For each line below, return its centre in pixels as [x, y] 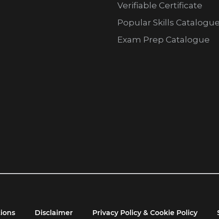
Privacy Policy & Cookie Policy [145, 213]
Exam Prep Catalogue [163, 40]
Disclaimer [54, 213]
